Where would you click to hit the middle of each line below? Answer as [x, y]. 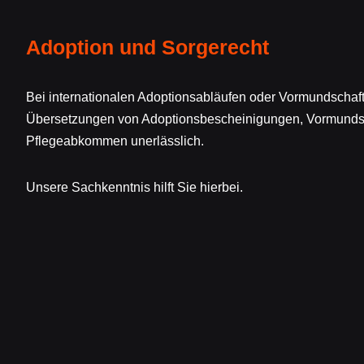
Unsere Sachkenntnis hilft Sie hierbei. [134, 188]
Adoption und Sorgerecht [147, 48]
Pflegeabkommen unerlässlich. [115, 141]
